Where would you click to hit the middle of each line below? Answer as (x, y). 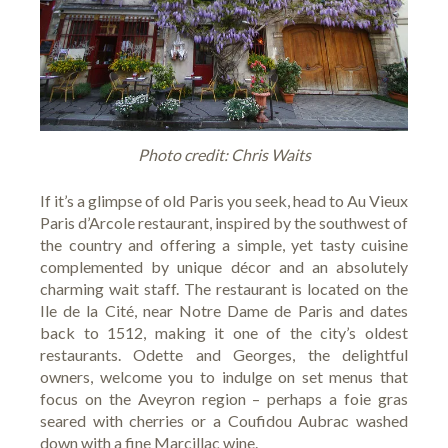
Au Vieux (377, 200)
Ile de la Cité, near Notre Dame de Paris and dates (224, 310)
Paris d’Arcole (89, 222)
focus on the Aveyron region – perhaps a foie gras (224, 398)
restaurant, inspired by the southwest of (273, 222)
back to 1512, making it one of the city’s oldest (224, 332)
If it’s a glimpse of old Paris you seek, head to (193, 200)
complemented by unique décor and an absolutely (224, 266)
